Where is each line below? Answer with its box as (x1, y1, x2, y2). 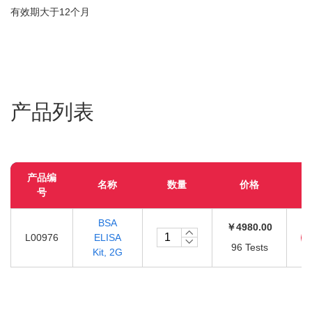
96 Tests (231, 242, 268, 253)
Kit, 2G (93, 247, 123, 258)
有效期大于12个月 (10, 6, 90, 17)
